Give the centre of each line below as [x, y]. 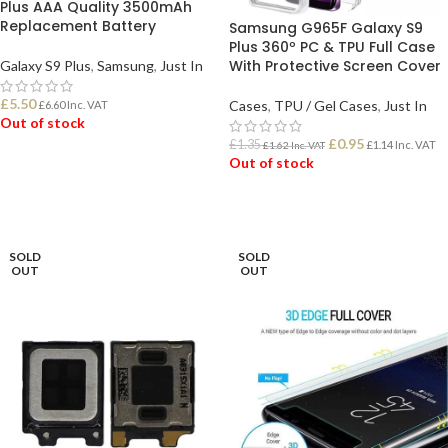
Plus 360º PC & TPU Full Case [332, 47]
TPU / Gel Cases [326, 105]
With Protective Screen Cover [335, 66]
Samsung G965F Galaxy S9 [326, 28]
